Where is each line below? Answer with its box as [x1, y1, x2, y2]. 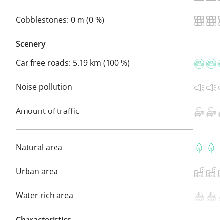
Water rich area [16, 190, 73, 201]
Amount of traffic [16, 105, 79, 116]
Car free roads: [16, 57, 73, 68]
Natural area [16, 141, 62, 153]
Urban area [16, 165, 58, 177]
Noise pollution [16, 81, 72, 92]
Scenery [16, 38, 46, 49]
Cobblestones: [16, 14, 71, 25]
